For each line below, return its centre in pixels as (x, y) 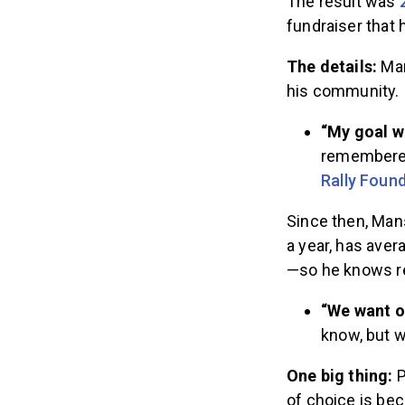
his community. (343, 91)
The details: (334, 67)
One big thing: (342, 376)
